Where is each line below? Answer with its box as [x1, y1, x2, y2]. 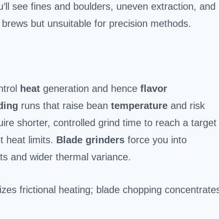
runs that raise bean [18, 100, 111, 111]
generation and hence [40, 83, 140, 94]
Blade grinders [56, 134, 125, 145]
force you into [125, 134, 187, 145]
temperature [111, 100, 168, 111]
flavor [140, 83, 167, 94]
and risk [168, 100, 205, 111]
